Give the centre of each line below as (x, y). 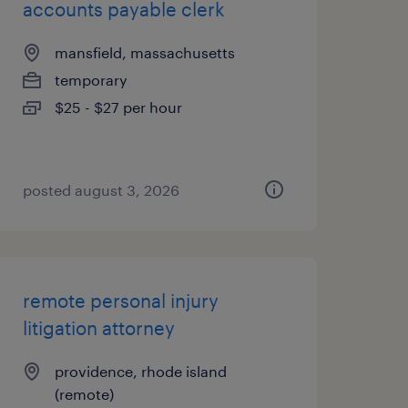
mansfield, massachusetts (144, 52)
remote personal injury (120, 301)
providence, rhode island (140, 371)
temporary (91, 80)
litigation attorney (98, 328)
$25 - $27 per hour (118, 107)
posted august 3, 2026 (101, 190)
